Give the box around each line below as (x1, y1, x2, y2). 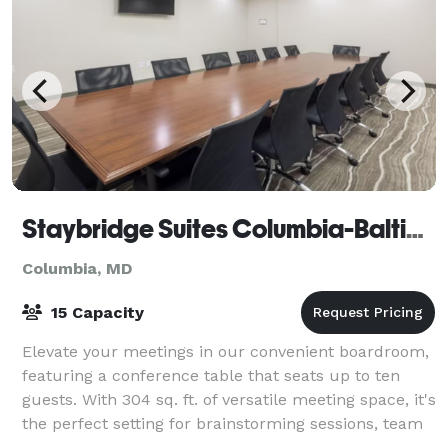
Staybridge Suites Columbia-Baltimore (406, 213, 424, 244)
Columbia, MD (22, 258, 132, 278)
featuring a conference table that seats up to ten (22, 365, 400, 385)
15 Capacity (46, 302, 144, 322)
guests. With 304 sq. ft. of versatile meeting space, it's (22, 389, 436, 409)
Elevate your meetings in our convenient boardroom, (22, 341, 429, 361)
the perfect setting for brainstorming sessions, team (22, 413, 423, 433)
